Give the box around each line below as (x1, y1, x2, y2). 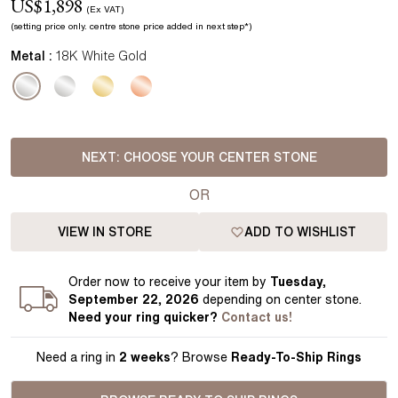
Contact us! (221, 311, 293, 323)
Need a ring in (36, 351, 119, 363)
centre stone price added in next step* (87, 21, 249, 30)
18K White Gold (56, 50, 147, 62)
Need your (68, 311, 137, 323)
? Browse (171, 351, 227, 363)
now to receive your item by (105, 275, 271, 288)
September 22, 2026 (68, 293, 200, 306)
